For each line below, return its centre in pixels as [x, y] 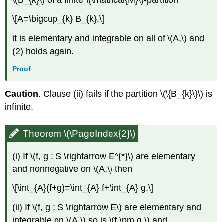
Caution [22, 93]
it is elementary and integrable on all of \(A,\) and [109, 38]
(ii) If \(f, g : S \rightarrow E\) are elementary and [107, 207]
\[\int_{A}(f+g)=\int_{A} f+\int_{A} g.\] [83, 188]
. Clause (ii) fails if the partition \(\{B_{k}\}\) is [125, 93]
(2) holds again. [43, 51]
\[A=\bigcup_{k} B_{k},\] [58, 19]
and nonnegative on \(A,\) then [73, 169]
